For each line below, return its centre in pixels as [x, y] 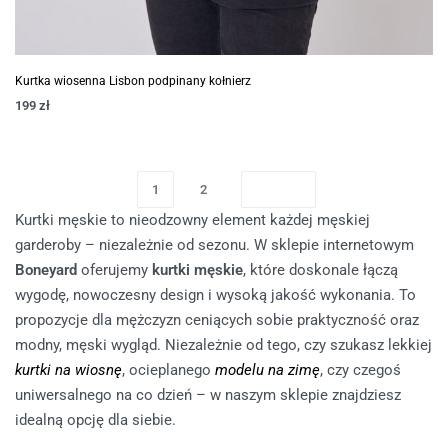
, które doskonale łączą [320, 270]
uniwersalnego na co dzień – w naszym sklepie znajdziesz [208, 395]
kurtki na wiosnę [68, 370]
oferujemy [114, 270]
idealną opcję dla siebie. [95, 420]
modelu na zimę [267, 370]
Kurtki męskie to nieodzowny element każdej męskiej [192, 220]
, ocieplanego [168, 370]
